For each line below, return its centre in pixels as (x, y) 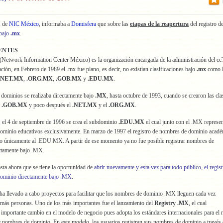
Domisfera (84, 24)
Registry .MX (171, 203)
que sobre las (113, 24)
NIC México (24, 24)
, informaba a (55, 24)
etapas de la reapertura (159, 24)
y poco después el (50, 105)
